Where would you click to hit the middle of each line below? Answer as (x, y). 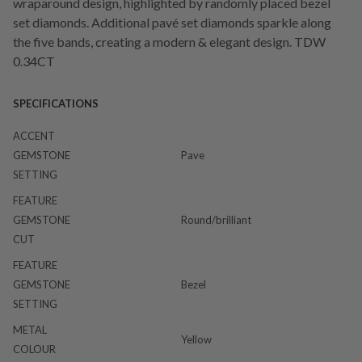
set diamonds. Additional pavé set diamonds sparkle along (172, 22)
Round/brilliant (216, 219)
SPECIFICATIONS (56, 103)
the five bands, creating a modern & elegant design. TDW (169, 41)
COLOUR (34, 349)
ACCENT (34, 135)
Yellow (196, 339)
